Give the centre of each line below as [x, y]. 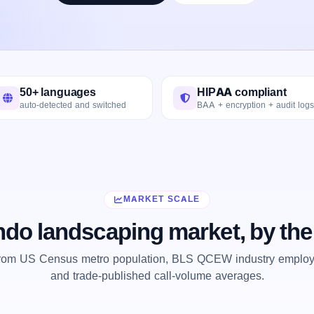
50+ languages [58, 91]
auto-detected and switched [73, 104]
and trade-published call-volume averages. [157, 276]
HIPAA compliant [242, 91]
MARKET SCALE [162, 199]
